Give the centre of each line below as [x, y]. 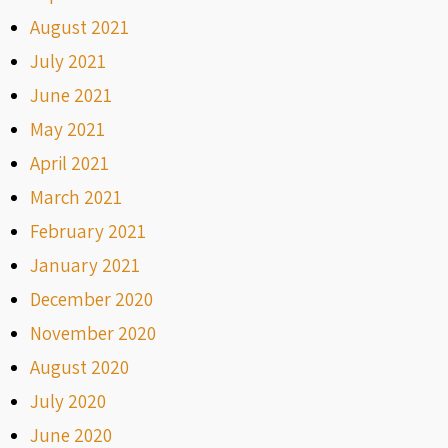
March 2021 [76, 196]
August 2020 [79, 366]
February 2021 [88, 230]
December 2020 [91, 298]
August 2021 [79, 26]
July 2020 [68, 400]
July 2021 [68, 60]
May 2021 [67, 128]
